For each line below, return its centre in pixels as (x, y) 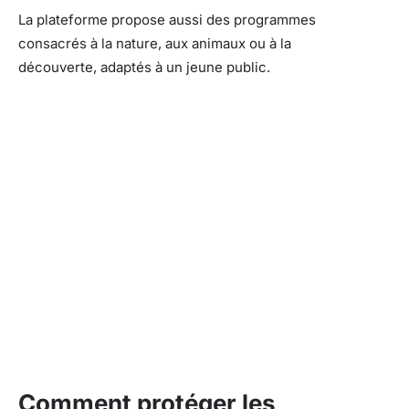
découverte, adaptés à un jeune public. (144, 67)
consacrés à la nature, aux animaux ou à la (155, 43)
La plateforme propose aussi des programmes (167, 19)
